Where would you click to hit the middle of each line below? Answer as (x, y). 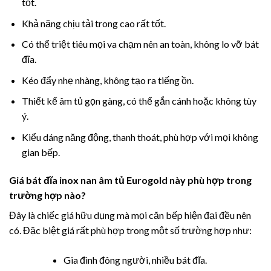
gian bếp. (41, 152)
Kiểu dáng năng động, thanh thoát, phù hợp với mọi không (140, 137)
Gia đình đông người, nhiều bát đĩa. (135, 260)
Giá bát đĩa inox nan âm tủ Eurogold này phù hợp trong (130, 180)
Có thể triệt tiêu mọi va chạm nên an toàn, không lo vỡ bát (140, 44)
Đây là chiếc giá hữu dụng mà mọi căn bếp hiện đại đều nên (130, 215)
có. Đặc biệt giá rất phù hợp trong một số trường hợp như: (130, 230)
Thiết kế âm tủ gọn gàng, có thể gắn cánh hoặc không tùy (139, 101)
